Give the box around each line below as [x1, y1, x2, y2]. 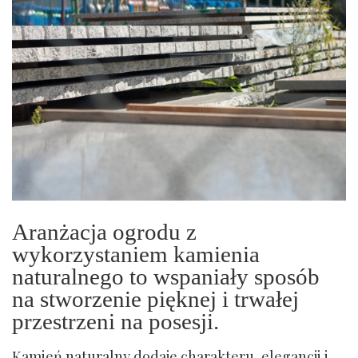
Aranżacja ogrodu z [12, 219, 197, 245]
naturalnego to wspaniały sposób [12, 264, 320, 289]
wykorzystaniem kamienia [12, 241, 260, 267]
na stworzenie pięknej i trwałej [12, 286, 299, 312]
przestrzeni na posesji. [12, 308, 219, 334]
